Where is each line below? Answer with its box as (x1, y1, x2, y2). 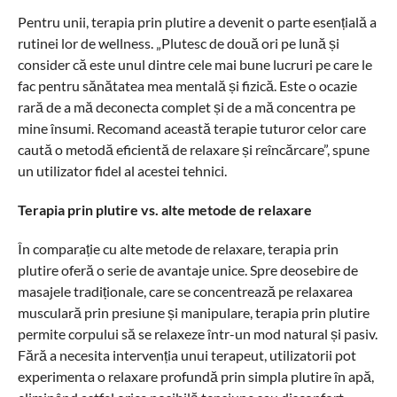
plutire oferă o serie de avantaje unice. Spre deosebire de (17, 261, 358, 278)
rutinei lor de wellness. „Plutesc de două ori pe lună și (17, 35, 339, 51)
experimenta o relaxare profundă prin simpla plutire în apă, (17, 368, 374, 385)
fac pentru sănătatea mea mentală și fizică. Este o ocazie (17, 77, 357, 94)
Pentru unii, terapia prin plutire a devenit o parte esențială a (17, 13, 377, 30)
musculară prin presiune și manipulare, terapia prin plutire (17, 304, 370, 321)
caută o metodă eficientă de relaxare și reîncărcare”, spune (17, 141, 370, 158)
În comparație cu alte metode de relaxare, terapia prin (17, 240, 339, 257)
